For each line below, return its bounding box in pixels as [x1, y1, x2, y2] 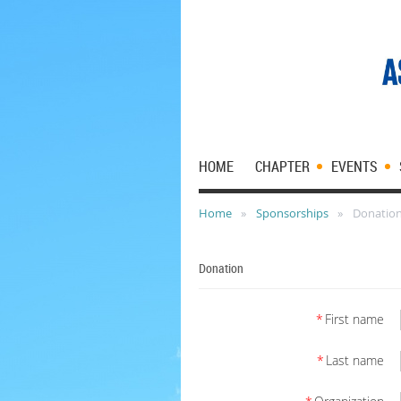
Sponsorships [256, 205, 328, 221]
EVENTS [331, 157, 378, 176]
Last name [326, 352, 384, 369]
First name [325, 311, 384, 328]
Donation [199, 260, 243, 277]
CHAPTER [255, 157, 310, 176]
